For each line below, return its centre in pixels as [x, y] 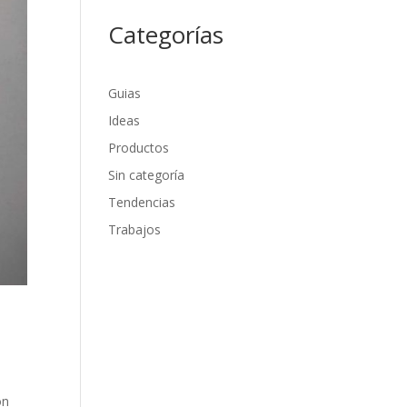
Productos [139, 148]
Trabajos [135, 229]
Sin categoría [147, 175]
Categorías [166, 35]
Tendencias [142, 202]
